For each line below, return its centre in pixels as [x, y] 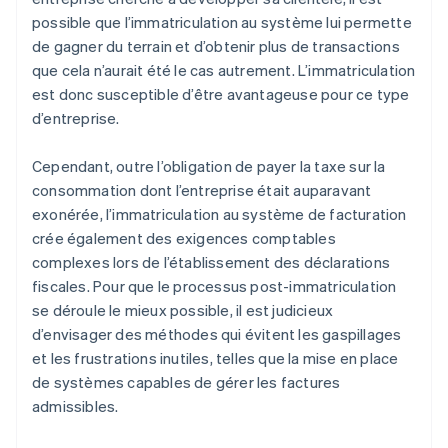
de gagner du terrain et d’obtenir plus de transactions [216, 46]
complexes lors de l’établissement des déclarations [211, 262]
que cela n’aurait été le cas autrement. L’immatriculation [224, 70]
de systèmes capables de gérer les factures [186, 382]
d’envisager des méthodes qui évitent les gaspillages [217, 334]
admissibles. [75, 406]
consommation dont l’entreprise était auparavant [202, 190]
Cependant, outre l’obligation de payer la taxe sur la [209, 166]
